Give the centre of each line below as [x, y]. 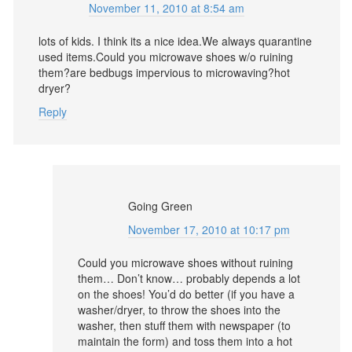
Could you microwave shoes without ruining [185, 262]
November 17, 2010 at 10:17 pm [209, 229]
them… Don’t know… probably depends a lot [189, 278]
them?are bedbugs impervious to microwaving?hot [164, 72]
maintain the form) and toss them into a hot [185, 341]
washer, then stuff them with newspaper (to [184, 325]
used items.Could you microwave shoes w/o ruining [166, 57]
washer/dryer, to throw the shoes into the [179, 310]
